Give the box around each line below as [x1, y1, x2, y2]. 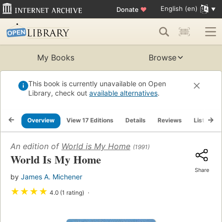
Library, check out [28, 89, 89, 98]
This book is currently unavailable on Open [28, 79, 166, 88]
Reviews [158, 116, 182, 124]
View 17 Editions [66, 116, 113, 124]
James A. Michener [21, 172, 82, 181]
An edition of [10, 141, 61, 152]
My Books [37, 53, 74, 63]
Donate [116, 5, 140, 13]
